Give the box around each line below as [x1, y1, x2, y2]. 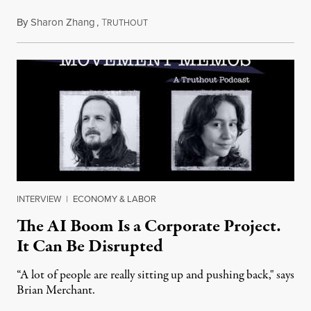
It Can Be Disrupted [17, 233, 163, 259]
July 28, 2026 [147, 14, 203, 30]
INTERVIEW [17, 192, 61, 205]
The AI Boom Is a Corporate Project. [17, 213, 281, 239]
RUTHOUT [107, 16, 148, 29]
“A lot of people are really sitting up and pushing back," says [17, 266, 294, 284]
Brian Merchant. [17, 281, 95, 299]
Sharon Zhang [31, 14, 95, 30]
